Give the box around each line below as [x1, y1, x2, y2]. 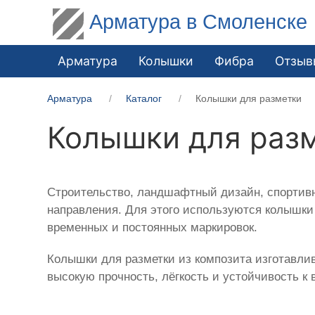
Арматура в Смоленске [89, 10, 308, 33]
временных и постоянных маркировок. [47, 220, 258, 234]
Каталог [126, 92, 162, 104]
